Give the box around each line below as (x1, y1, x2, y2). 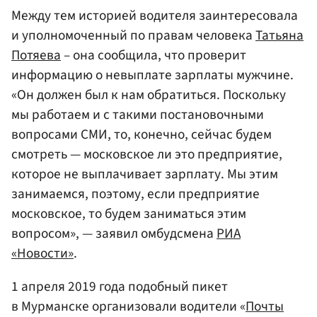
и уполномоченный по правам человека (11, 25, 255, 45)
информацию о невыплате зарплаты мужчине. (11, 64, 294, 85)
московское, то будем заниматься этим (11, 203, 246, 224)
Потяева (11, 45, 61, 65)
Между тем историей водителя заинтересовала (11, 5, 298, 25)
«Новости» (11, 243, 74, 263)
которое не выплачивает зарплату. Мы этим (11, 163, 278, 184)
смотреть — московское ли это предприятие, (11, 144, 282, 164)
